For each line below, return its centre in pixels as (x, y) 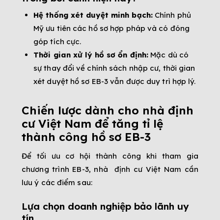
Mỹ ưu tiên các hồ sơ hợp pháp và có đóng (111, 28)
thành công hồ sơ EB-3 (86, 137)
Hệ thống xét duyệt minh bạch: (93, 15)
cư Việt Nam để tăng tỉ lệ (92, 123)
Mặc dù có (169, 55)
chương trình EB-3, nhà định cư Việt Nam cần (110, 169)
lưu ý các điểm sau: (57, 183)
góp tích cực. (57, 41)
